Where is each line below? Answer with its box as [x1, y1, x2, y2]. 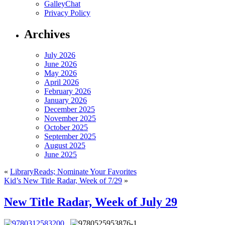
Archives [24, 27, 70, 41]
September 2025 [44, 132, 96, 141]
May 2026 [44, 69, 77, 78]
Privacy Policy [44, 8, 90, 17]
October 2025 [44, 123, 88, 132]
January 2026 [44, 96, 87, 105]
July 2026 [44, 51, 75, 60]
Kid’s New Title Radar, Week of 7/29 [4, 176, 122, 185]
